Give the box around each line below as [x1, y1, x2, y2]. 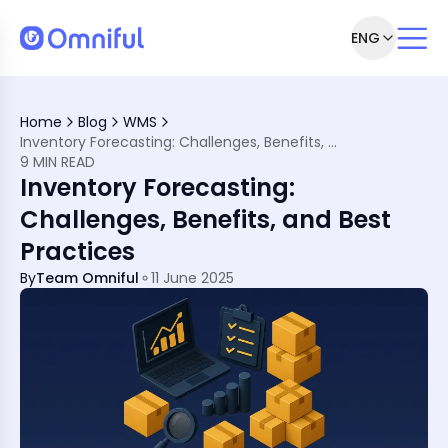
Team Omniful [36, 268, 139, 288]
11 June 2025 [151, 268, 234, 288]
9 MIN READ [20, 152, 95, 172]
